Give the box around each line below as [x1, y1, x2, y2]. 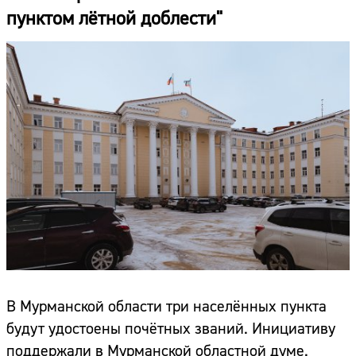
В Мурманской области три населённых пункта [6, 296, 327, 317]
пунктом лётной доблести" [6, 6, 222, 32]
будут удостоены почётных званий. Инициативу [6, 319, 335, 339]
